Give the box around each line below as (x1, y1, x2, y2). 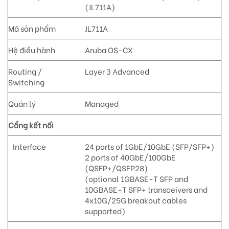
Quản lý (8, 97, 36, 109)
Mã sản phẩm (8, 22, 56, 34)
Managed (84, 97, 119, 109)
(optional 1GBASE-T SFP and (84, 172, 188, 184)
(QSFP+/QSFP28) (84, 162, 148, 173)
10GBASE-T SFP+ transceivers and (84, 183, 208, 195)
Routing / (8, 65, 42, 77)
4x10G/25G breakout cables (84, 194, 187, 205)
